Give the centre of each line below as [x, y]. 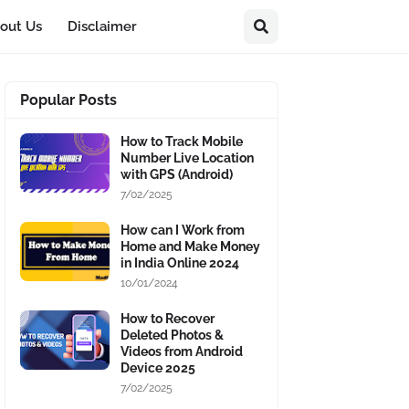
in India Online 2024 [180, 263]
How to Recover [168, 319]
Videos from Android [182, 351]
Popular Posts [68, 100]
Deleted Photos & [172, 335]
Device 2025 [158, 368]
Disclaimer [103, 26]
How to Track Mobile [182, 142]
